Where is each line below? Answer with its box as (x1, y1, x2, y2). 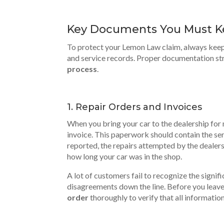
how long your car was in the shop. (67, 151, 182, 161)
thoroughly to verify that (88, 192, 175, 202)
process (67, 64, 97, 73)
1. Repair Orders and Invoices (67, 101, 202, 112)
